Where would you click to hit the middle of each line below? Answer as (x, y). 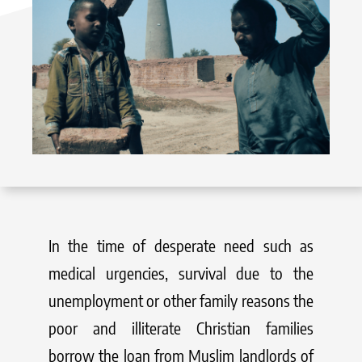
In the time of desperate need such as (181, 245)
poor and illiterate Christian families (181, 327)
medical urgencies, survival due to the (181, 272)
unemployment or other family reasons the (181, 300)
